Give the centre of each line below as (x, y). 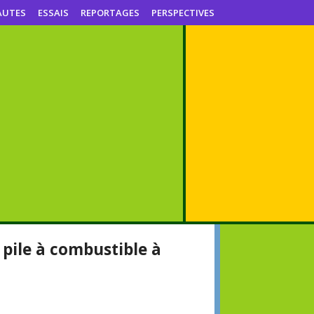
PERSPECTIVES (183, 13)
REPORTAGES (110, 13)
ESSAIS (53, 13)
